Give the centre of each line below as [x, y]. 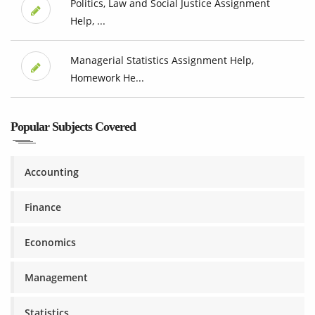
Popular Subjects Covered [73, 127]
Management [56, 278]
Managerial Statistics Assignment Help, [162, 60]
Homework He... [107, 78]
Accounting [52, 172]
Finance [43, 207]
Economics [50, 243]
